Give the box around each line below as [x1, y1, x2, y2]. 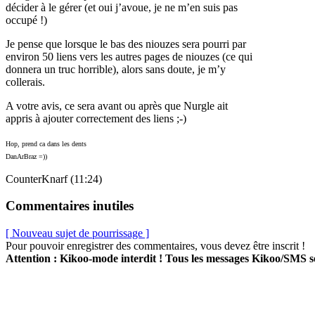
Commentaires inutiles [6, 198, 134, 214]
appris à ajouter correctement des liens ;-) [6, 112, 186, 124]
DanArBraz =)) [6, 152, 47, 160]
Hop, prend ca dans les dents [6, 139, 86, 148]
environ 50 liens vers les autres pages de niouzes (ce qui [6, 50, 252, 63]
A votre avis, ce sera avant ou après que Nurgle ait [6, 99, 228, 112]
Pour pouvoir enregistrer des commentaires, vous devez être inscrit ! [6, 240, 305, 252]
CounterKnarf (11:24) [6, 172, 102, 185]
